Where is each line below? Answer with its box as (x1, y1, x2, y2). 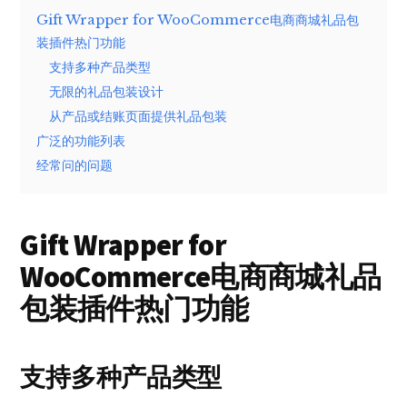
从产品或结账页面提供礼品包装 (49, 107, 228, 124)
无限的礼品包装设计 (49, 83, 164, 100)
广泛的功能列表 (36, 132, 126, 149)
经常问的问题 (36, 156, 114, 174)
